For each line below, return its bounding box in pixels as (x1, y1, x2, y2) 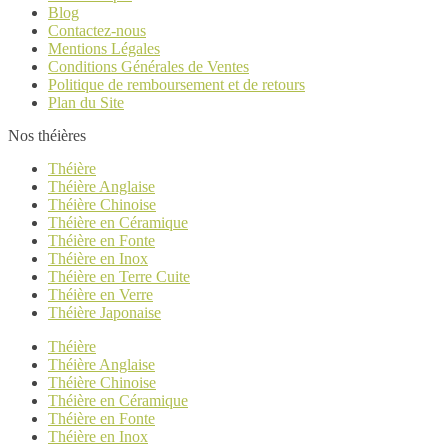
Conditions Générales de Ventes (48, 57, 249, 75)
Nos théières (8, 126, 86, 144)
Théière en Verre (48, 285, 153, 303)
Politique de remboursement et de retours (48, 75, 305, 93)
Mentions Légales (48, 39, 160, 57)
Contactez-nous (48, 21, 146, 39)
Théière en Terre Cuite (48, 267, 190, 285)
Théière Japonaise (48, 303, 161, 321)
